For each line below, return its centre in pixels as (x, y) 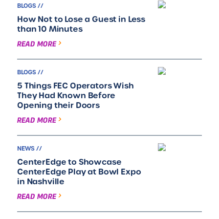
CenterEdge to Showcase (69, 162)
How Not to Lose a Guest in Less (81, 19)
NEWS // (30, 149)
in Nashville (41, 181)
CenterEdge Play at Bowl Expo (79, 172)
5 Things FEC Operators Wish (76, 86)
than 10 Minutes (50, 29)
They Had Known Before (66, 95)
